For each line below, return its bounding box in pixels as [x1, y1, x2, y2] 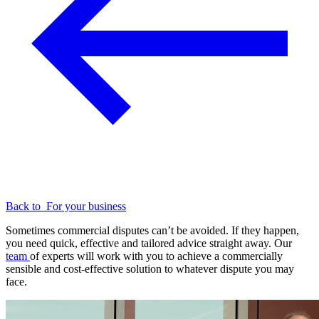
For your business [46, 200, 126, 213]
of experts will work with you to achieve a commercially [30, 250, 283, 263]
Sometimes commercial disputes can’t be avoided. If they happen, [6, 224, 299, 237]
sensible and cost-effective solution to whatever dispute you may [6, 263, 294, 276]
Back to [6, 200, 46, 213]
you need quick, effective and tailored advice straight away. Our [6, 237, 292, 250]
